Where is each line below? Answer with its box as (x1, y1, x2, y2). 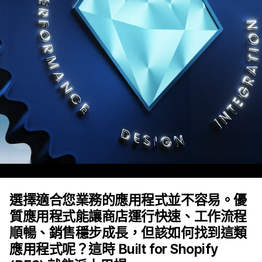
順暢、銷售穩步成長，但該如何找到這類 (9, 225, 247, 241)
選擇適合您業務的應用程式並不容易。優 (9, 192, 247, 208)
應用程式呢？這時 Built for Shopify (9, 241, 219, 257)
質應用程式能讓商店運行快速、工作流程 (9, 208, 247, 225)
